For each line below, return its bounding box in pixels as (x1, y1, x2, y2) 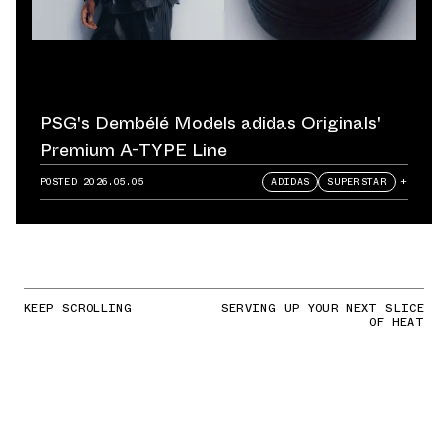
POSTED (40, 174, 84, 190)
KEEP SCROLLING (24, 299, 133, 318)
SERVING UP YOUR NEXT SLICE (220, 299, 424, 318)
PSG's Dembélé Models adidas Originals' (40, 110, 381, 137)
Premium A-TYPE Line (40, 137, 229, 164)
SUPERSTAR (327, 174, 387, 190)
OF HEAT (369, 313, 424, 332)
